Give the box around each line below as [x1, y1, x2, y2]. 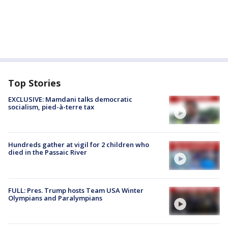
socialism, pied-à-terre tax [8, 102, 94, 111]
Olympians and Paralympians [8, 193, 102, 203]
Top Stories [8, 77, 61, 89]
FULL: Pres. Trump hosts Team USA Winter [8, 185, 144, 195]
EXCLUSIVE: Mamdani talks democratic [8, 95, 132, 104]
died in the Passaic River [8, 148, 87, 157]
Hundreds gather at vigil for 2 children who [8, 140, 149, 150]
